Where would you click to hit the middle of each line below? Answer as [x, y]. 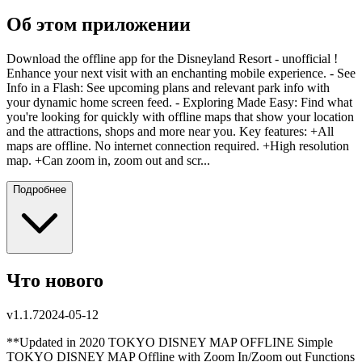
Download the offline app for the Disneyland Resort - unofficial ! [172, 59]
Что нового [55, 280]
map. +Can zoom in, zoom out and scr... [108, 161]
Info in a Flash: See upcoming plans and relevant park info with [168, 88]
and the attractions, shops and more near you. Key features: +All [170, 132]
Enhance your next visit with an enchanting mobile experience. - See [181, 74]
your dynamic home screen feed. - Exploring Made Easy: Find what [179, 103]
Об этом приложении [99, 25]
